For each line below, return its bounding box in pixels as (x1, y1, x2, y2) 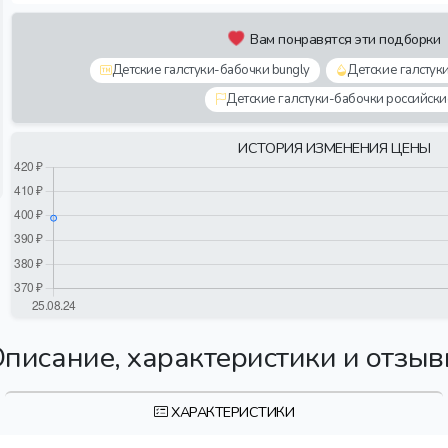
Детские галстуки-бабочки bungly (111, 61, 310, 79)
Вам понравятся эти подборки (250, 29, 441, 49)
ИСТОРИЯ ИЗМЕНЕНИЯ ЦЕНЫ (238, 138, 431, 158)
